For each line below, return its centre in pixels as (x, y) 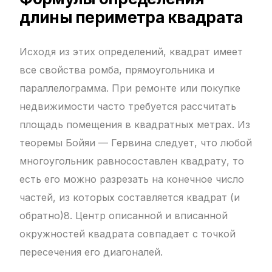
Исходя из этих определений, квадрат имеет (131, 52)
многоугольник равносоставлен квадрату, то (132, 161)
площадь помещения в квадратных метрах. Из (135, 125)
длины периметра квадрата (131, 18)
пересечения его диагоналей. (91, 252)
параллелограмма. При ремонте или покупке (130, 88)
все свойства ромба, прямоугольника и (117, 70)
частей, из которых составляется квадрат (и (130, 198)
